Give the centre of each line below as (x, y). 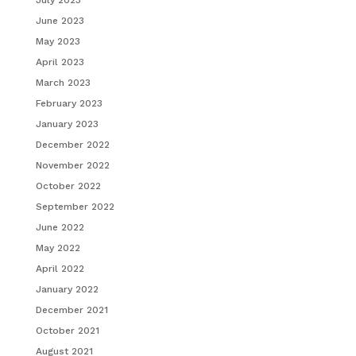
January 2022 (67, 289)
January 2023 (67, 124)
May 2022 (58, 248)
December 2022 (72, 144)
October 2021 (67, 330)
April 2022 (60, 268)
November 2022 (72, 165)
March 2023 (63, 82)
